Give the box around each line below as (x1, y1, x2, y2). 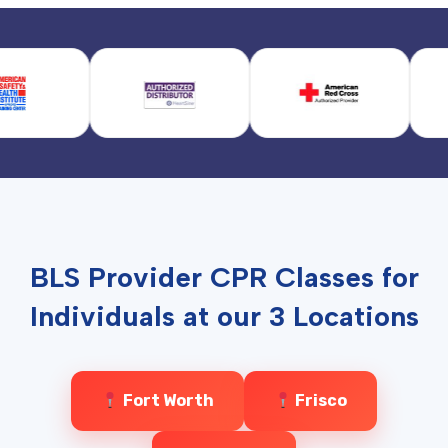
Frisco (291, 391, 347, 410)
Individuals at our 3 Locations (29, 299, 419, 333)
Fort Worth (119, 391, 214, 410)
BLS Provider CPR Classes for (29, 260, 419, 294)
